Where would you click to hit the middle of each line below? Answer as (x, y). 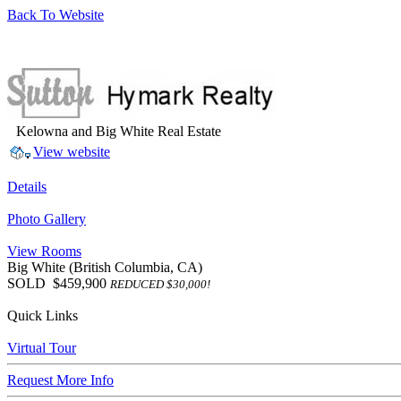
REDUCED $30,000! (160, 284)
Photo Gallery (47, 219)
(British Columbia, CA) (136, 267)
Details (27, 187)
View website (72, 152)
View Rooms (44, 251)
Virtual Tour (42, 348)
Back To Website (55, 15)
